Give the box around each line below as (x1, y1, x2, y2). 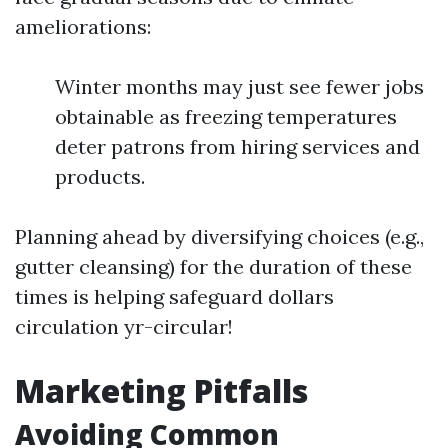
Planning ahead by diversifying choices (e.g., (15, 224, 424, 249)
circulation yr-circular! (15, 314, 233, 339)
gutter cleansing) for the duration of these (15, 254, 412, 279)
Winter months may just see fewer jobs (55, 74, 424, 99)
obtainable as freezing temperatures (55, 104, 397, 129)
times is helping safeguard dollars (15, 284, 334, 309)
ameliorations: (15, 14, 151, 39)
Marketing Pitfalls (15, 369, 308, 412)
